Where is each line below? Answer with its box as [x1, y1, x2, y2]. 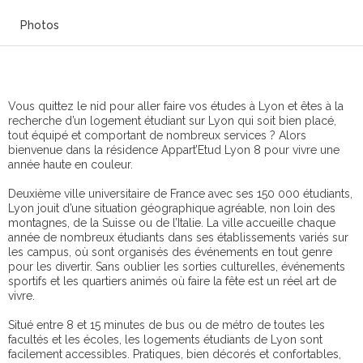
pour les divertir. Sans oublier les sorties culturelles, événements [8, 260, 345, 274]
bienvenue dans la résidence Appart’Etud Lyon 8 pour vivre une [8, 143, 340, 157]
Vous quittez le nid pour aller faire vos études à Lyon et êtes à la [8, 100, 344, 113]
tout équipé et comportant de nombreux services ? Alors [8, 129, 306, 143]
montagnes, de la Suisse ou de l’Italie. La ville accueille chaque [8, 216, 335, 230]
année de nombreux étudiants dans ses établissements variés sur [8, 231, 348, 245]
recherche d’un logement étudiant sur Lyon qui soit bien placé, [8, 114, 336, 128]
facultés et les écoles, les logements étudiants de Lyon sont [8, 333, 322, 347]
